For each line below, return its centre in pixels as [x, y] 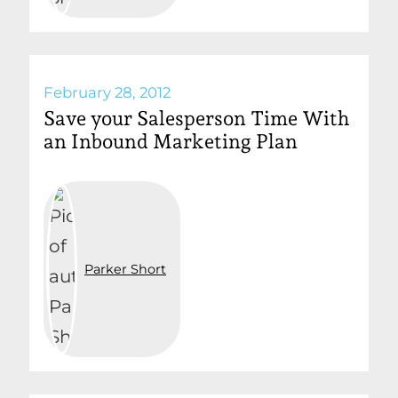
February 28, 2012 [107, 93]
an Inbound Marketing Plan [171, 142]
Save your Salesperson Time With [197, 119]
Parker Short [125, 270]
